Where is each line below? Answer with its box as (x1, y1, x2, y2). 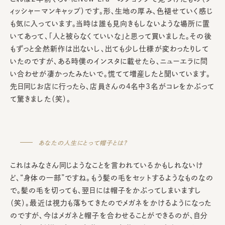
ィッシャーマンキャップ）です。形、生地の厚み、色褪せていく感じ (10, 8, 213, 15)
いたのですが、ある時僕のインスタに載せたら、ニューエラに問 (10, 58, 208, 65)
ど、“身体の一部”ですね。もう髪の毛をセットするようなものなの (10, 174, 213, 182)
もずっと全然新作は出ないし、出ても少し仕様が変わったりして (10, 45, 209, 53)
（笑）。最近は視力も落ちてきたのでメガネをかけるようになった (10, 199, 212, 207)
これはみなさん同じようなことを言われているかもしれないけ (10, 162, 204, 169)
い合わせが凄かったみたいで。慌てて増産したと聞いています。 (10, 70, 211, 78)
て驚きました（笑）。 (10, 95, 71, 103)
